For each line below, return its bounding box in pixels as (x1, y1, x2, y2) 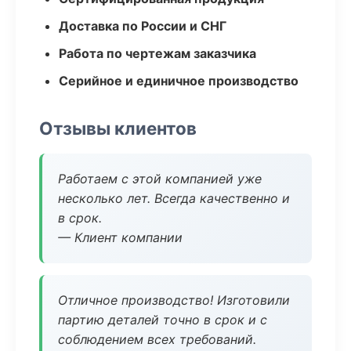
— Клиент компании (58, 230, 183, 245)
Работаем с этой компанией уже (58, 171, 262, 186)
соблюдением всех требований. (58, 331, 256, 347)
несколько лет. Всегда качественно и (58, 190, 290, 206)
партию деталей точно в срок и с (58, 312, 267, 327)
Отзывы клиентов (39, 118, 197, 139)
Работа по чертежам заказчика (59, 45, 256, 61)
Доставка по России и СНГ (59, 18, 226, 34)
